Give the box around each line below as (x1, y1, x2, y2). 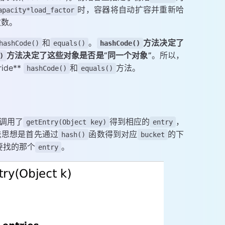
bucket (140, 131, 165, 139)
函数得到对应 (88, 129, 138, 140)
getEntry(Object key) (26, 118, 106, 127)
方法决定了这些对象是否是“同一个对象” (7, 50, 152, 61)
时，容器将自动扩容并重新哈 (77, 5, 184, 15)
